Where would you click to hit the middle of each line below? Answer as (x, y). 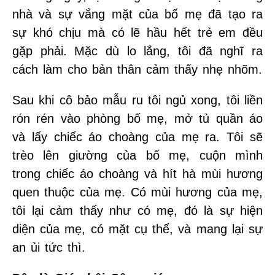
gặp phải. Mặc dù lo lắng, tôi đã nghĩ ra (137, 51)
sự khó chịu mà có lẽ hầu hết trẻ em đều (137, 32)
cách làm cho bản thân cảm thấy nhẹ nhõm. (137, 69)
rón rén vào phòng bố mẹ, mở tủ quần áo (137, 118)
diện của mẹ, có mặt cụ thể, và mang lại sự (137, 229)
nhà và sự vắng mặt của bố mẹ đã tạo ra (137, 14)
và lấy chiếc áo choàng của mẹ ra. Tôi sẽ (137, 137)
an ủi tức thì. (49, 247)
